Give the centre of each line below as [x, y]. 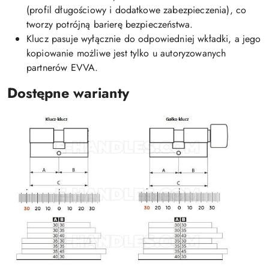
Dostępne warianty [68, 93]
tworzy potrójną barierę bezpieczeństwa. [110, 25]
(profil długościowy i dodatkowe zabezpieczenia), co [137, 10]
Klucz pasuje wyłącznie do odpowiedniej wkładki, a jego [144, 39]
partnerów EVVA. [62, 68]
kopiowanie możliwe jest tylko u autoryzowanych [126, 53]
